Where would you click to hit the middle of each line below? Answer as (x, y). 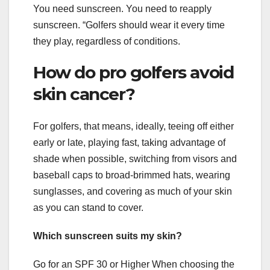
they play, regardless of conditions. (107, 41)
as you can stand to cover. (88, 208)
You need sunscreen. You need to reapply (122, 8)
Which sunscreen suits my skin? (108, 236)
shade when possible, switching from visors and (135, 159)
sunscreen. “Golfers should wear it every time (129, 25)
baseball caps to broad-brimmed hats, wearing (132, 175)
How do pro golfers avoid (133, 72)
